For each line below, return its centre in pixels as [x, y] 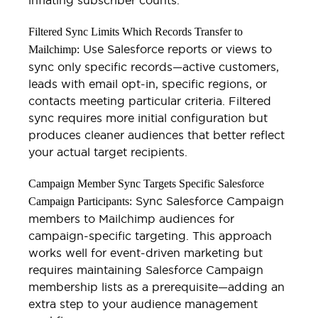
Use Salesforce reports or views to [176, 49]
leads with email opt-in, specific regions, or [148, 83]
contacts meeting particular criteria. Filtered [150, 100]
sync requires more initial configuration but [148, 117]
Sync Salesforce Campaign [208, 201]
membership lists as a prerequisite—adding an [157, 286]
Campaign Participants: [80, 201]
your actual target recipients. [108, 152]
